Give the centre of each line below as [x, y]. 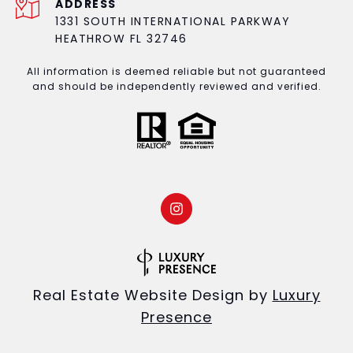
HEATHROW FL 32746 [121, 39]
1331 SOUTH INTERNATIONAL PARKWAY [173, 22]
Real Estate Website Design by [152, 295]
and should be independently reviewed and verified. [176, 87]
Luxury [296, 295]
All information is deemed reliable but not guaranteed [176, 72]
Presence [176, 318]
